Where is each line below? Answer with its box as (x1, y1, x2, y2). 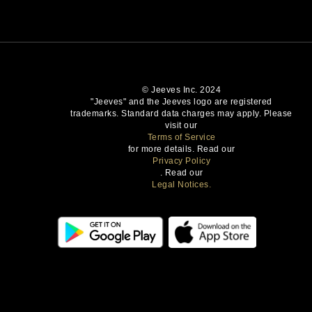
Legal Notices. (152, 179, 212, 189)
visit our (165, 120, 198, 130)
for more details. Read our (127, 143, 235, 154)
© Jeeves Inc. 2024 (142, 84, 221, 95)
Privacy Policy (153, 155, 211, 166)
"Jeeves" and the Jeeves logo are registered (91, 96, 272, 107)
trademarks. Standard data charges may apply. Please (70, 108, 292, 118)
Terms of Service (147, 132, 216, 142)
